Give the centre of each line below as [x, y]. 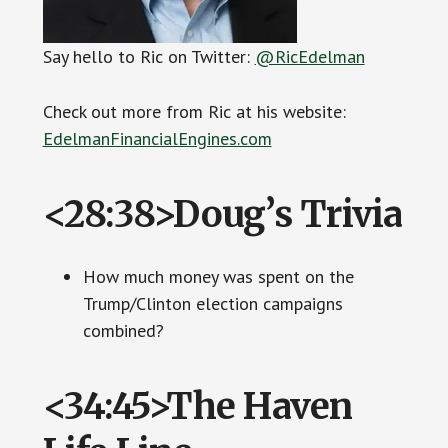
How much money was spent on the [218, 276]
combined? [123, 330]
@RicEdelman [309, 56]
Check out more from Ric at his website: [194, 111]
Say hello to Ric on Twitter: [148, 56]
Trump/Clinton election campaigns [212, 303]
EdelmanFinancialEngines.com [157, 138]
